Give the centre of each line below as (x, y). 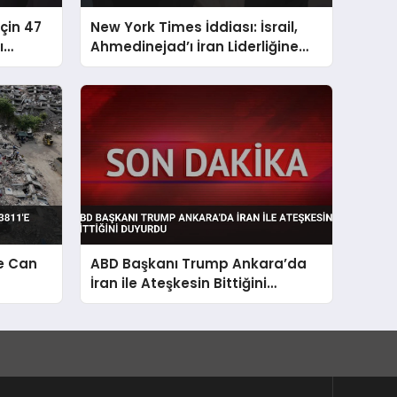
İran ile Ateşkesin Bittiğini (179, 283)
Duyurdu (121, 302)
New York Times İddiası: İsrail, (195, 27)
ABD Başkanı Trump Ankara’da (199, 263)
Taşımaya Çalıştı (150, 66)
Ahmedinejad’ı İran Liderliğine (195, 46)
